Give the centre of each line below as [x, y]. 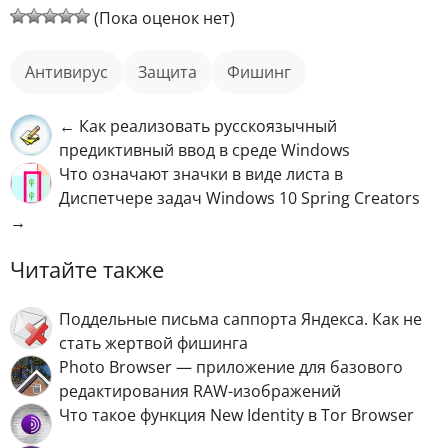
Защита [172, 71]
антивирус [71, 71]
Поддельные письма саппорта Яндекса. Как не [240, 319]
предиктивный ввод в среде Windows [204, 149]
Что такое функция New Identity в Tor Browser [236, 415]
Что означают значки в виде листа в [201, 173]
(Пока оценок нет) [162, 17]
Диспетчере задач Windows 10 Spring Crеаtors [239, 197]
